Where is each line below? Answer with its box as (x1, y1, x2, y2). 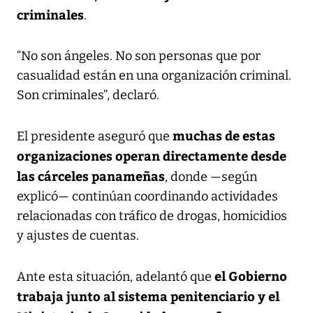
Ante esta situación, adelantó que (17, 268, 214, 284)
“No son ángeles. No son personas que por (17, 48, 261, 64)
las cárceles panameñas (17, 166, 165, 184)
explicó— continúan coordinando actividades (17, 188, 278, 204)
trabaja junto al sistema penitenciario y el (17, 286, 279, 305)
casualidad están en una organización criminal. (17, 67, 291, 83)
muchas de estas (173, 126, 275, 144)
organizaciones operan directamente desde (17, 146, 286, 164)
